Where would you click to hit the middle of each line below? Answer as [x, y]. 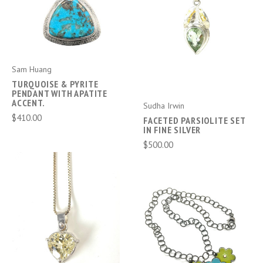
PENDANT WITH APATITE [60, 93]
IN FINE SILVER [172, 129]
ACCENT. [28, 103]
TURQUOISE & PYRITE [55, 84]
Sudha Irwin [164, 105]
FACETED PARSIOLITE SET [194, 120]
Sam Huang [32, 69]
